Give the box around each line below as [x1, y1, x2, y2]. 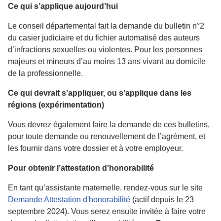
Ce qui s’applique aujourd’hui [8, 1, 118, 10]
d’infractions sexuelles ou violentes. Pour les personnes [8, 45, 202, 54]
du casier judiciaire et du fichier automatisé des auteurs [8, 33, 200, 42]
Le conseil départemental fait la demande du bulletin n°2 [8, 21, 204, 30]
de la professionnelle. [8, 69, 83, 77]
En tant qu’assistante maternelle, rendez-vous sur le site [8, 183, 203, 192]
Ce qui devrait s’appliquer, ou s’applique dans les [8, 88, 191, 97]
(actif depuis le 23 [130, 195, 194, 204]
